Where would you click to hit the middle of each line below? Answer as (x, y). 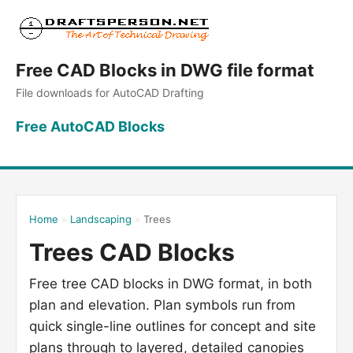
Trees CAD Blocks (132, 252)
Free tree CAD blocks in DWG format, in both (171, 284)
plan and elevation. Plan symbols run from (162, 305)
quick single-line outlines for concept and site (173, 326)
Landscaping (101, 219)
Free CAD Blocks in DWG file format (165, 70)
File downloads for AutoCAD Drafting (110, 93)
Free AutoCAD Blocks (90, 126)
